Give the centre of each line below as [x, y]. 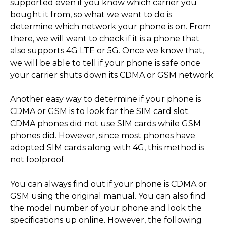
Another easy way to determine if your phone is [105, 99]
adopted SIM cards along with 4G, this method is [107, 148]
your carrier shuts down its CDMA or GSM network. [112, 75]
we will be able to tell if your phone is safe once [105, 63]
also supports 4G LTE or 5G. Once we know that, [107, 51]
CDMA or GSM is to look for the [72, 111]
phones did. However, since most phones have [103, 136]
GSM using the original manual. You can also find [108, 196]
